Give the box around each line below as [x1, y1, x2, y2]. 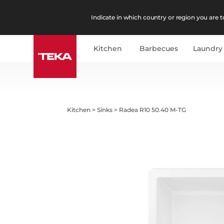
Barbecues [139, 44, 178, 53]
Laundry [193, 44, 223, 53]
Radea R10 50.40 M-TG [119, 105, 186, 113]
